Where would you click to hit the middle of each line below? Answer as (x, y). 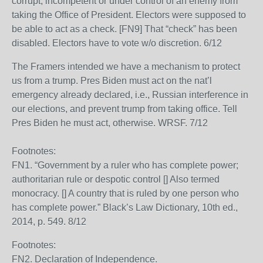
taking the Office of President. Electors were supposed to (129, 15)
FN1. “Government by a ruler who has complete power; (125, 165)
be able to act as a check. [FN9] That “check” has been (124, 29)
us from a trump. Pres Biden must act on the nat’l (112, 81)
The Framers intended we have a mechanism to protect (126, 67)
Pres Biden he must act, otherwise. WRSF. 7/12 (110, 123)
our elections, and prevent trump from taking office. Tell (124, 109)
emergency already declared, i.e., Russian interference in (130, 95)
